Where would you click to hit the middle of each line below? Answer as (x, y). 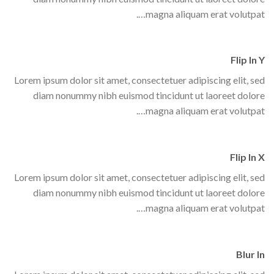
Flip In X (247, 157)
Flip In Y (248, 60)
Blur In (250, 254)
